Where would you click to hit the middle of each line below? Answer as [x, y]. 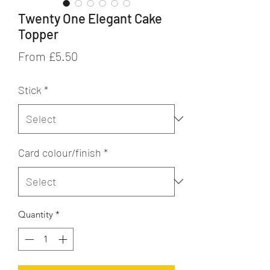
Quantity [36, 214]
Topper [38, 33]
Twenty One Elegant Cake [90, 18]
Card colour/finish [60, 152]
